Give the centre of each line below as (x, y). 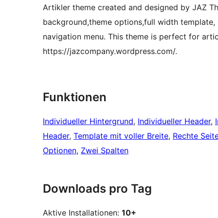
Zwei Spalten (105, 151)
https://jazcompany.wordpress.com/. (110, 51)
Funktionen (75, 97)
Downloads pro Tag (97, 189)
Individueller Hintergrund (88, 121)
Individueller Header (174, 121)
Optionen (60, 151)
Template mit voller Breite (121, 136)
